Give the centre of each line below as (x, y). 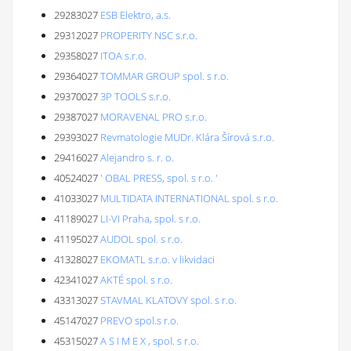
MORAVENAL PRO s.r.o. (154, 117)
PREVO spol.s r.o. (139, 320)
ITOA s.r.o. (123, 56)
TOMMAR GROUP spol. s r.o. (165, 76)
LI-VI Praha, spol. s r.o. (150, 219)
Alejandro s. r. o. (137, 157)
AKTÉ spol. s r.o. (136, 280)
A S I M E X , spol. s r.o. (150, 341)
